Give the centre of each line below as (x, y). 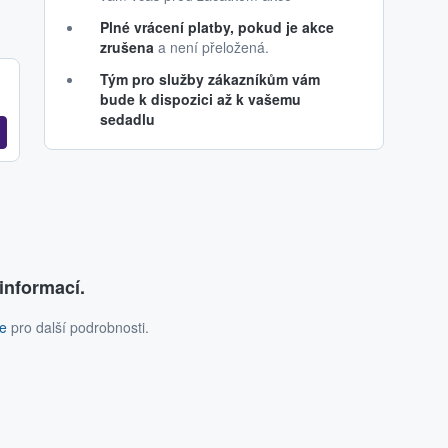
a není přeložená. (211, 47)
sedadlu (127, 119)
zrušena (127, 47)
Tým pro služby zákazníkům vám (210, 79)
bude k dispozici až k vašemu (200, 99)
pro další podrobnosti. (77, 327)
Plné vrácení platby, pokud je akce (217, 27)
